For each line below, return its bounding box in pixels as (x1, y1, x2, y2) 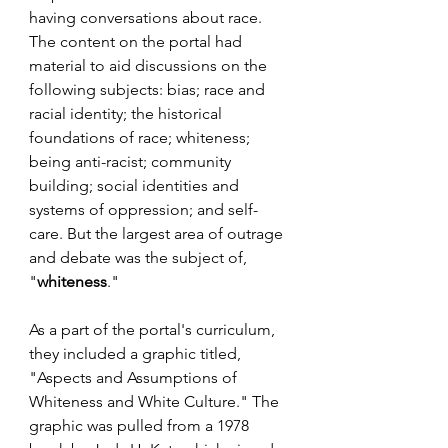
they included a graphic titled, (29, 344, 245, 363)
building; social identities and (29, 176, 243, 195)
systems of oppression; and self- (29, 200, 258, 219)
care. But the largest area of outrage (29, 224, 287, 243)
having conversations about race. (29, 8, 266, 27)
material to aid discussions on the (29, 56, 271, 75)
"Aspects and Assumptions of (29, 368, 241, 387)
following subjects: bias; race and (29, 80, 269, 99)
